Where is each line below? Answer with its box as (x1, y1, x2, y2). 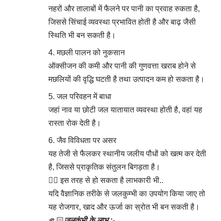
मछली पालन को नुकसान (57, 48, 125, 57)
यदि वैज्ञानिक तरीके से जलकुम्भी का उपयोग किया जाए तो (48, 189, 205, 198)
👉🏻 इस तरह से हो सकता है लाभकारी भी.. (48, 176, 163, 184)
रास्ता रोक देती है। (48, 118, 101, 127)
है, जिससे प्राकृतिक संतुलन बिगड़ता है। (48, 162, 160, 171)
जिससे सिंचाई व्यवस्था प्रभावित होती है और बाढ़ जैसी (48, 17, 196, 26)
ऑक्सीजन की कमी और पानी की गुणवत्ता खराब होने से (48, 61, 196, 70)
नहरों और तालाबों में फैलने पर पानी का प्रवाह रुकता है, (48, 4, 200, 13)
